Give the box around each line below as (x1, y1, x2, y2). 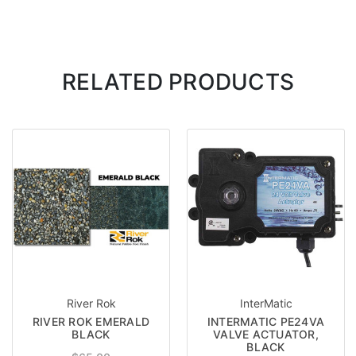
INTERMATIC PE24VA (207, 314, 325, 328)
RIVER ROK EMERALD (32, 314, 150, 328)
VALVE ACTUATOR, (213, 327, 319, 341)
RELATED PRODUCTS (62, 68, 294, 95)
